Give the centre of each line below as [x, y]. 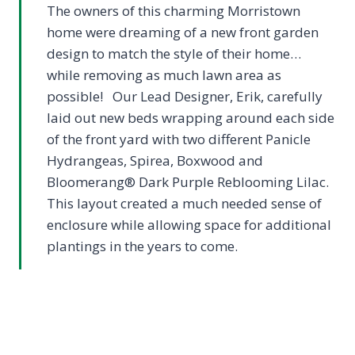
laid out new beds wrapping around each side [191, 118]
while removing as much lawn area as [164, 75]
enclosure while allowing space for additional [189, 225]
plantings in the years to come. [142, 246]
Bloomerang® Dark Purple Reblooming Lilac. [189, 182]
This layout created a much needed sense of [184, 203]
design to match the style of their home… [174, 53]
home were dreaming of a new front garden [183, 32]
